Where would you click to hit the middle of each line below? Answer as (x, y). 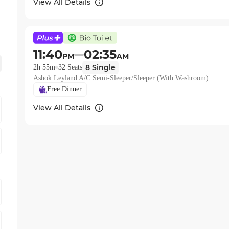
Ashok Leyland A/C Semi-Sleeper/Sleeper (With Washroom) (121, 78)
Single (103, 67)
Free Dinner (64, 89)
